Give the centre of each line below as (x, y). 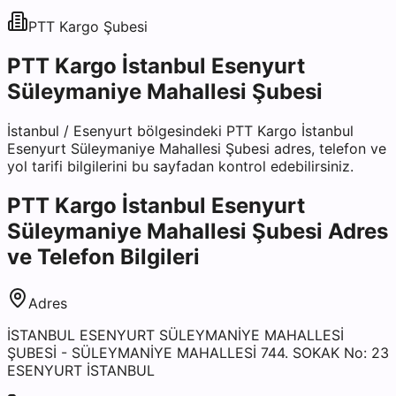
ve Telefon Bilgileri (103, 256)
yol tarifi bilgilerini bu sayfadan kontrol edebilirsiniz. (180, 166)
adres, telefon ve (328, 148)
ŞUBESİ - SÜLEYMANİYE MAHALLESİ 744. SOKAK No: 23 (198, 352)
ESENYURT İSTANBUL (81, 370)
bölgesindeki (179, 130)
